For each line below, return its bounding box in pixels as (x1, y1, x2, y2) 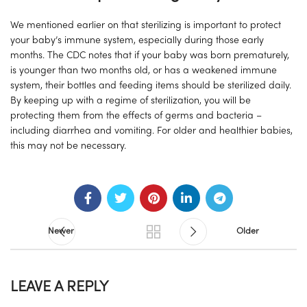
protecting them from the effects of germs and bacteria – (10, 112, 262, 121)
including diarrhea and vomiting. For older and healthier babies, (10, 127, 293, 136)
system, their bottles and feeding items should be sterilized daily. (10, 82, 291, 91)
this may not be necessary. (10, 142, 126, 151)
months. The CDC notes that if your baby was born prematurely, (10, 51, 289, 61)
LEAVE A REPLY (10, 280, 108, 295)
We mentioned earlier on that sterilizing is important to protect (10, 21, 281, 31)
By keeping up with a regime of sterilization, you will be (10, 97, 251, 106)
